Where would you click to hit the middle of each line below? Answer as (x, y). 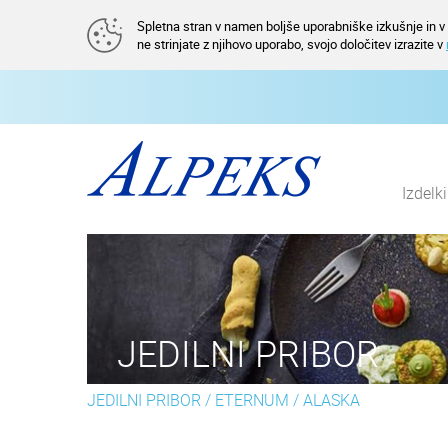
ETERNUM (252, 400)
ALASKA (331, 400)
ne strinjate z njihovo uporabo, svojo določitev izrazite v (291, 44)
